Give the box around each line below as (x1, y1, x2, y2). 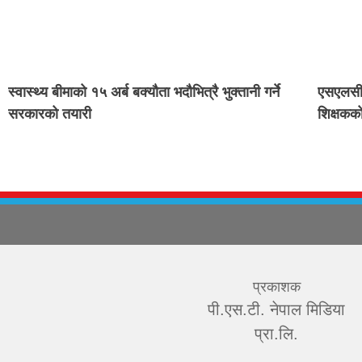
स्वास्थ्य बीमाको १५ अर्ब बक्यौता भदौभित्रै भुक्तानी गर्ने (8, 84, 280, 101)
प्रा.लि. (255, 325, 298, 343)
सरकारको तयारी (8, 106, 91, 123)
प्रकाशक (252, 279, 301, 296)
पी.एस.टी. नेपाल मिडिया (208, 301, 345, 319)
